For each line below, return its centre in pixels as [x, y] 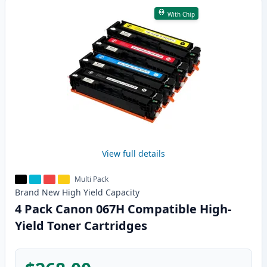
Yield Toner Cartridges [81, 226]
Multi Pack [91, 179]
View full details [133, 154]
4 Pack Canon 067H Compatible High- [123, 209]
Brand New [37, 193]
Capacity [122, 193]
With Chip [181, 15]
